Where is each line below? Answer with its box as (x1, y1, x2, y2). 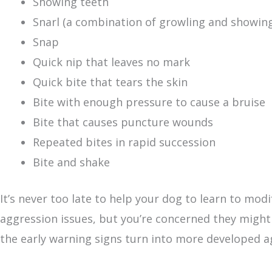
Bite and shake (33, 155, 113, 170)
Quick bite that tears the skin (33, 75, 188, 90)
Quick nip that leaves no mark (33, 55, 190, 70)
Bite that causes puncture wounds (33, 115, 213, 130)
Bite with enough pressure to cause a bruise (33, 95, 265, 110)
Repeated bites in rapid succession (33, 135, 216, 150)
